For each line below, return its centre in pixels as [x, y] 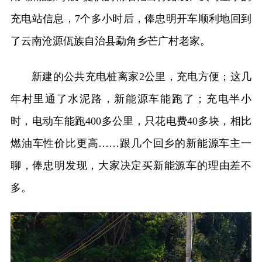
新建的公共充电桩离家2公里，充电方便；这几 [142, 76]
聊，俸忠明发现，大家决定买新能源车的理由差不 [131, 165]
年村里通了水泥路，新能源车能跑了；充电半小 [131, 99]
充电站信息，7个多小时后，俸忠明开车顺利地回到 [131, 18]
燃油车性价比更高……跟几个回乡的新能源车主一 [131, 143]
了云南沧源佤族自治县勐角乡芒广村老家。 [110, 41]
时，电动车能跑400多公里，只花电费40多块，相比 [131, 121]
